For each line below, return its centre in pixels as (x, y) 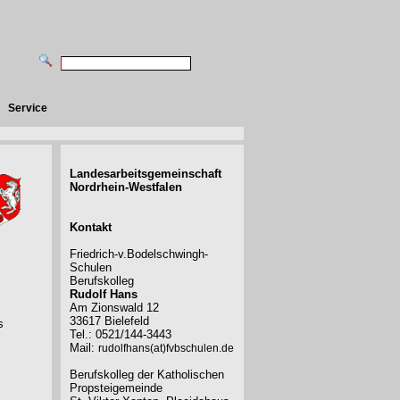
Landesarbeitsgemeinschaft (146, 174)
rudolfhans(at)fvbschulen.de (166, 348)
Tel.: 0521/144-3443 (121, 334)
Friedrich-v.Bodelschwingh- (139, 254)
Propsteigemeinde (116, 388)
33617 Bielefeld (109, 321)
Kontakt (91, 227)
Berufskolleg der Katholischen (147, 375)
